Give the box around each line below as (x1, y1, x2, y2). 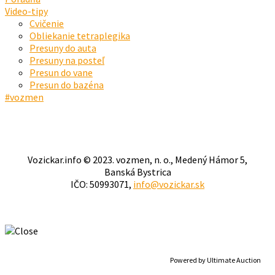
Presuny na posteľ (29, 54, 104, 67)
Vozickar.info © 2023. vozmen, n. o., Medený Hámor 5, (28, 153, 247, 166)
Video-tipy (5, 5, 48, 18)
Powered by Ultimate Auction (170, 255, 261, 265)
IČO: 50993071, (71, 178, 133, 191)
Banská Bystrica (104, 166, 171, 179)
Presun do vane (29, 66, 93, 79)
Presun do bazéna (29, 79, 104, 91)
